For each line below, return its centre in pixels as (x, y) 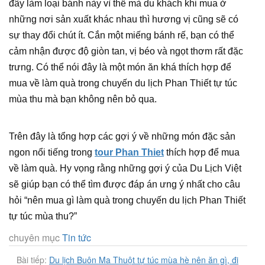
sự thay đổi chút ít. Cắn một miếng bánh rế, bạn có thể (122, 35)
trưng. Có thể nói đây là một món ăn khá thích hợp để (120, 67)
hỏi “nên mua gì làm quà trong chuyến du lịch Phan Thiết (127, 200)
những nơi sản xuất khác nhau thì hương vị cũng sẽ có (124, 19)
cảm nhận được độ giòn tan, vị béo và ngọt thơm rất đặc (126, 51)
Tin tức (77, 237)
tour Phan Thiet (129, 152)
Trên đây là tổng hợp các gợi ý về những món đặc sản (122, 136)
